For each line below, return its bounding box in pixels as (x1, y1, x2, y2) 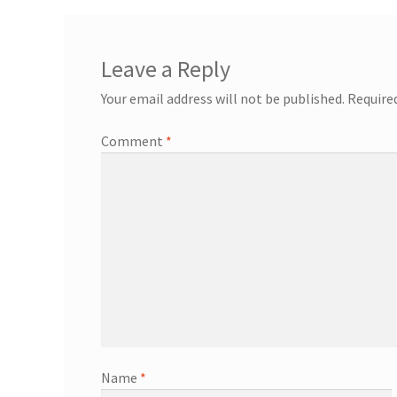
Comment (100, 132, 166, 151)
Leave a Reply (100, 55, 230, 84)
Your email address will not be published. (100, 90, 345, 108)
